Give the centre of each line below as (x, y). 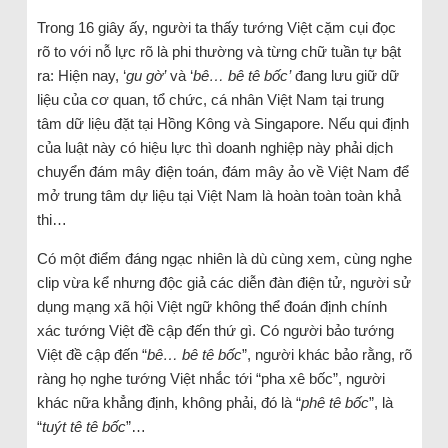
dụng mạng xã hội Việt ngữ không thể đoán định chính (211, 307)
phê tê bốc (334, 403)
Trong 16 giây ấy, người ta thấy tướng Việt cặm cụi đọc (216, 28)
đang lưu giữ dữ (344, 76)
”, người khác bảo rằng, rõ (326, 355)
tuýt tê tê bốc (83, 427)
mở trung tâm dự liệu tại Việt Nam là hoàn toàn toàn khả (218, 196)
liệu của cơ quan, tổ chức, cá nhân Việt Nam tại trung (210, 100)
